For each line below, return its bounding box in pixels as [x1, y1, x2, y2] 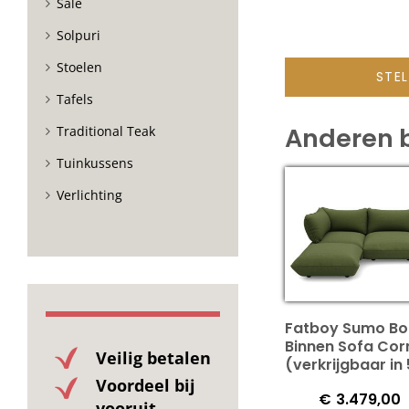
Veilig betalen [96, 346, 211, 369]
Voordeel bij [96, 373, 195, 396]
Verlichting [57, 185, 122, 204]
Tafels [57, 89, 93, 108]
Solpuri [57, 26, 100, 44]
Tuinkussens [57, 153, 133, 172]
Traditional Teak [57, 121, 155, 140]
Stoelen [57, 58, 102, 76]
